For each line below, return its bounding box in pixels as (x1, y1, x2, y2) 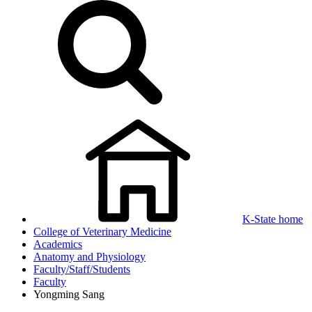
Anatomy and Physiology (33, 251, 146, 263)
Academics (33, 238, 82, 250)
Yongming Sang (33, 288, 104, 300)
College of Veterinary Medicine (33, 226, 171, 237)
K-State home (242, 213, 303, 225)
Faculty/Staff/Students (33, 263, 130, 275)
